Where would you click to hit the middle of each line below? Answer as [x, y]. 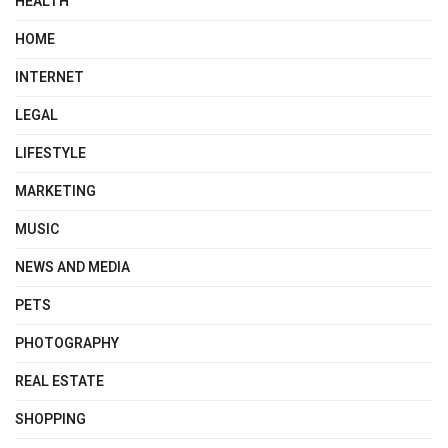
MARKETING [55, 192]
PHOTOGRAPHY [67, 344]
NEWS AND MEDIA [72, 268]
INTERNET [49, 78]
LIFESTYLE [50, 154]
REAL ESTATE [59, 382]
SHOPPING [50, 420]
